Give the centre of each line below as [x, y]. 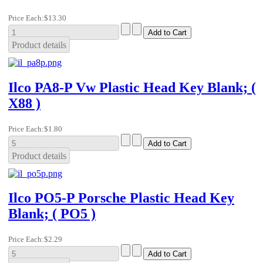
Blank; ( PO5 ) [52, 214]
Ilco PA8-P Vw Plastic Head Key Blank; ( [132, 87]
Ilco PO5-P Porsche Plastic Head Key [121, 198]
